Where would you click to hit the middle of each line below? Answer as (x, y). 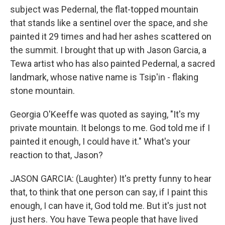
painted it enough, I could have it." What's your (100, 141)
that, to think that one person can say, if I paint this (109, 192)
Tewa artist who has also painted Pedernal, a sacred (113, 64)
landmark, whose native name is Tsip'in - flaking (104, 77)
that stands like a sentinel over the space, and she (109, 23)
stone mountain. (42, 91)
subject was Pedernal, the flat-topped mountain (104, 9)
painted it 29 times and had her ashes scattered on (111, 36)
